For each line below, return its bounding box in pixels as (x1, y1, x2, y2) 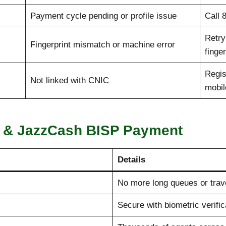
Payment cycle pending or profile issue (30, 11, 177, 21)
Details (117, 155, 145, 165)
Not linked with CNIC (30, 76, 109, 86)
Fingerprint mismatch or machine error (30, 40, 175, 50)
